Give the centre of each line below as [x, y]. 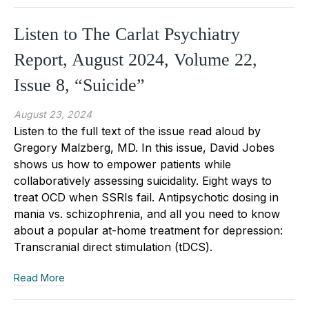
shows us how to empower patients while [122, 164]
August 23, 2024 [53, 114]
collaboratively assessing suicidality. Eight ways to [143, 180]
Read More [39, 277]
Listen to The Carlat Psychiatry [127, 34]
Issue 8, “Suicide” [79, 85]
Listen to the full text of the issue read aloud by [137, 131]
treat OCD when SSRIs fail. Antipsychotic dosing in [146, 197]
